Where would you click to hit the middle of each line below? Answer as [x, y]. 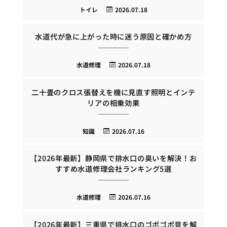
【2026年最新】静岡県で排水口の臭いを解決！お [113, 158]
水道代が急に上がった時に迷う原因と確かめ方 [113, 36]
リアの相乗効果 [113, 102]
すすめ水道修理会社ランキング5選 [113, 169]
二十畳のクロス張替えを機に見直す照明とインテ [113, 92]
